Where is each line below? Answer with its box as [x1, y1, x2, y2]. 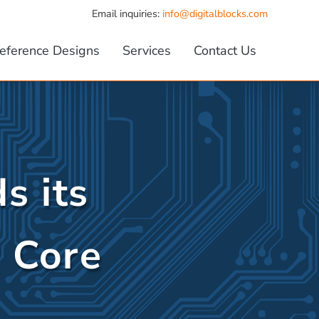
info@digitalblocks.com [162, 6, 268, 21]
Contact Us [194, 42, 256, 60]
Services [122, 42, 171, 60]
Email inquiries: [92, 6, 162, 21]
